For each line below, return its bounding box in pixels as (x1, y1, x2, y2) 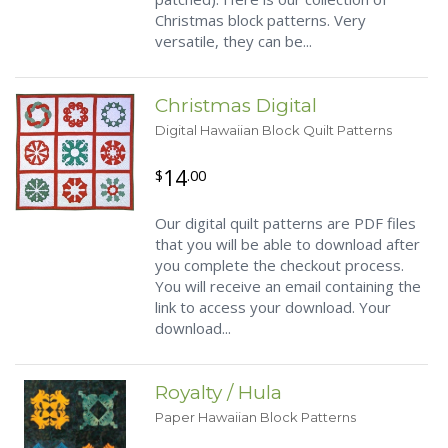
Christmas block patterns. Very (155, 10, 366, 30)
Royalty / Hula (155, 381, 282, 404)
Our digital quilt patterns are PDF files (155, 213, 416, 233)
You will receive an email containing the (155, 276, 421, 296)
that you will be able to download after (155, 234, 420, 254)
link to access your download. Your (155, 297, 391, 317)
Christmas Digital (155, 94, 317, 117)
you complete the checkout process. (155, 255, 404, 275)
